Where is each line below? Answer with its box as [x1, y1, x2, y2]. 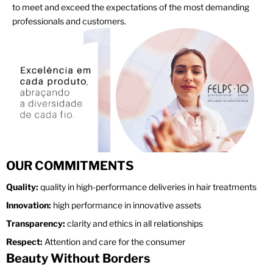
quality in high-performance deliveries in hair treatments [40, 182, 257, 193]
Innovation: [6, 200, 53, 211]
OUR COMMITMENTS [6, 158, 134, 174]
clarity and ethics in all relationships [67, 218, 203, 229]
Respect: [6, 236, 44, 247]
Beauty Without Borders [6, 251, 151, 266]
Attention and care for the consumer [44, 236, 185, 247]
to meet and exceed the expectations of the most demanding [12, 2, 249, 13]
